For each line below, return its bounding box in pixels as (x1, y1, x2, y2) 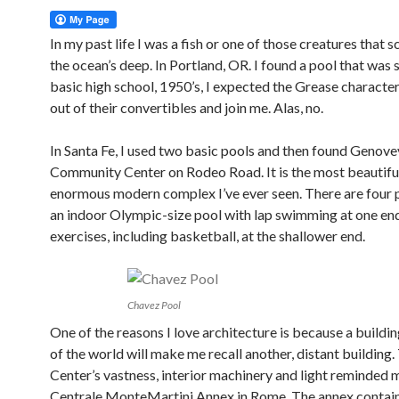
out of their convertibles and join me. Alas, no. (50, 99, 323, 116)
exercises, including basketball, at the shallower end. (50, 227, 365, 244)
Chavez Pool (127, 298, 181, 312)
